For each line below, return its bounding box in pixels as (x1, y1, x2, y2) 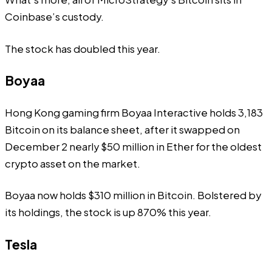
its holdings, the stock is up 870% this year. (5, 206, 211, 219)
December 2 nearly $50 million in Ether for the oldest (5, 140, 262, 153)
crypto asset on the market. (5, 157, 140, 170)
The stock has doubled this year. (5, 42, 160, 55)
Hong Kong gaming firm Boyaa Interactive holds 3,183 (5, 106, 263, 119)
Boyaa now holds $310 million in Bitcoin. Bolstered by (5, 189, 261, 202)
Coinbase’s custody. (5, 10, 104, 24)
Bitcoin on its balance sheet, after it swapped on (5, 123, 240, 136)
